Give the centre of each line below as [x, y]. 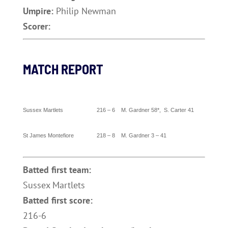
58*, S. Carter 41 [172, 110]
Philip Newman [86, 11]
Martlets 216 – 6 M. [85, 110]
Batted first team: [57, 170]
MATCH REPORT [63, 69]
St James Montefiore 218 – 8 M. [76, 135]
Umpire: [39, 11]
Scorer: [36, 26]
